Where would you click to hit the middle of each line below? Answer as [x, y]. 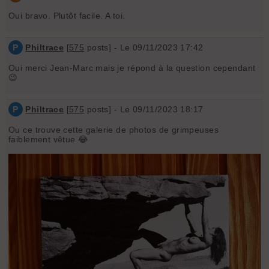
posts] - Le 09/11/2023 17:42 [144, 48]
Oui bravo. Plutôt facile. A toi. [67, 16]
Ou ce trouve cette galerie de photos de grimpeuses [114, 130]
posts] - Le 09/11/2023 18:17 [144, 110]
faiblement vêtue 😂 [48, 140]
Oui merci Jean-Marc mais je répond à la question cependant [132, 68]
